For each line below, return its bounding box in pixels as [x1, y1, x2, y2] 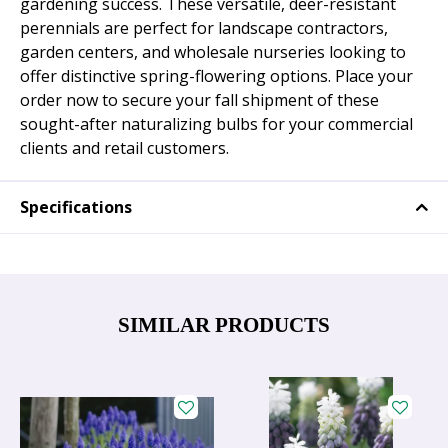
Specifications [20, 196, 132, 219]
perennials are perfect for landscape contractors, [20, 17, 388, 40]
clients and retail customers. [20, 137, 229, 160]
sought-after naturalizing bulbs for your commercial [20, 113, 413, 136]
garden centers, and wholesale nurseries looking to [20, 41, 406, 64]
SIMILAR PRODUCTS [118, 312, 330, 337]
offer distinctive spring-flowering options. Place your [20, 65, 413, 88]
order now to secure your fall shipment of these [20, 89, 379, 112]
